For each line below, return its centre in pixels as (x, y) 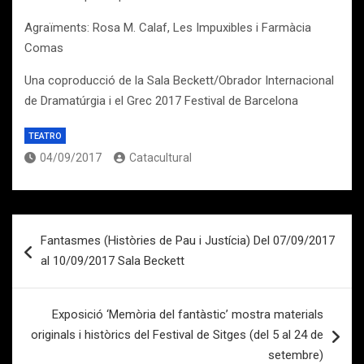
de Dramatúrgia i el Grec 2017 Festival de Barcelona (161, 101)
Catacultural (160, 158)
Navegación (65, 226)
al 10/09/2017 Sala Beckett (113, 261)
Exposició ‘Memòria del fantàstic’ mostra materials (188, 314)
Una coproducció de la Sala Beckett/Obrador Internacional (179, 80)
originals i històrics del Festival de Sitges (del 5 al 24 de (177, 335)
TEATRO (45, 136)
